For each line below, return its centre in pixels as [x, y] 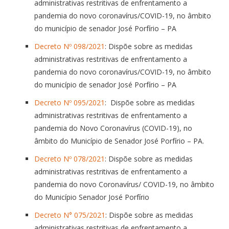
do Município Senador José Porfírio [92, 197]
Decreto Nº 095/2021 [70, 102]
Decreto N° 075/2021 [70, 215]
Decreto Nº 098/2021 [70, 46]
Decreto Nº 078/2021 [70, 158]
